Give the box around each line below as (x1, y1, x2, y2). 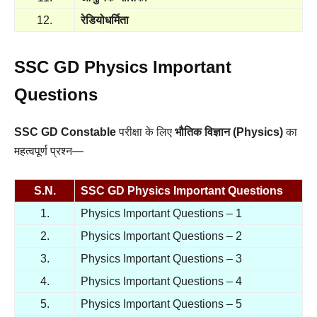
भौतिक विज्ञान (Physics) (175, 126, 283, 138)
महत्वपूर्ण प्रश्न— (14, 145, 83, 157)
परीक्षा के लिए (116, 126, 175, 138)
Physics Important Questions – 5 (81, 298, 242, 310)
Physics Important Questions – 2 (81, 230, 242, 242)
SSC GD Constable (14, 126, 116, 138)
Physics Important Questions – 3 (81, 253, 242, 265)
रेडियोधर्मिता (81, 14, 129, 26)
